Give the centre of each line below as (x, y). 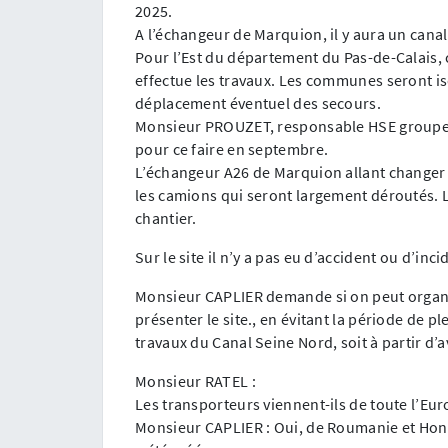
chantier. (166, 217)
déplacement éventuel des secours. (258, 102)
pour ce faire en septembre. (232, 148)
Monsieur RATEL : (195, 380)
